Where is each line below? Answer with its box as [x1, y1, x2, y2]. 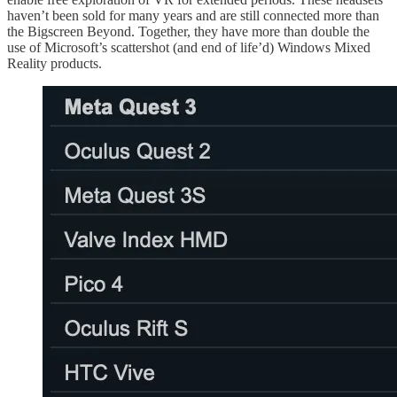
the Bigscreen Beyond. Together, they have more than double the [7, 23, 370, 39]
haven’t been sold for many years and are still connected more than [7, 7, 379, 23]
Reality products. [7, 55, 102, 71]
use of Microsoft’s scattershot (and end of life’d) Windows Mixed [7, 39, 370, 55]
